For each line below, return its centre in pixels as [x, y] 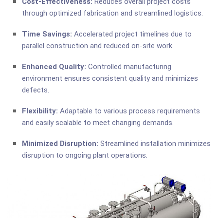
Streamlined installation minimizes [154, 144]
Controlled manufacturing [129, 67]
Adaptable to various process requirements [129, 111]
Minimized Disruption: [60, 144]
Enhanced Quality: [54, 67]
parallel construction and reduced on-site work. [98, 46]
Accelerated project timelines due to [132, 34]
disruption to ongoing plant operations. [85, 155]
